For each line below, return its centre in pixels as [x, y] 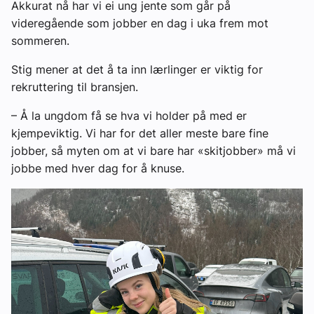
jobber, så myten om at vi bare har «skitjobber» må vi [153, 150]
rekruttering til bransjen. [78, 87]
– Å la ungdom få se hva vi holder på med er [129, 115]
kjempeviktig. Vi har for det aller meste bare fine [140, 133]
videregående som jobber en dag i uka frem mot [140, 23]
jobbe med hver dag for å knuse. [98, 168]
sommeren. [44, 40]
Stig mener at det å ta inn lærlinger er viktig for [137, 69]
